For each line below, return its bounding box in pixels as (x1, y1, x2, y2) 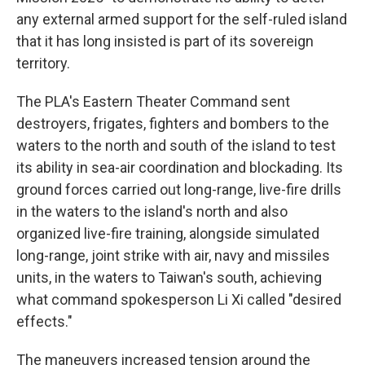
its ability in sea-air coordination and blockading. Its (16, 159, 343, 176)
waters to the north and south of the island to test (16, 137, 336, 154)
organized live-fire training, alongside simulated (16, 225, 319, 242)
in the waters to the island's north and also (16, 203, 288, 220)
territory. (16, 55, 70, 72)
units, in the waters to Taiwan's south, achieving (16, 269, 322, 286)
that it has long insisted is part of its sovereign (16, 33, 314, 50)
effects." (16, 313, 73, 330)
